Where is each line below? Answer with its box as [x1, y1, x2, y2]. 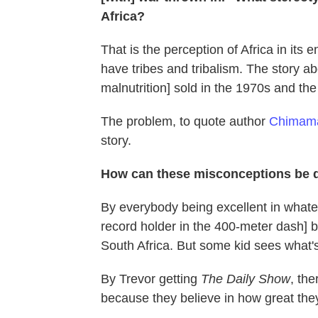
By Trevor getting [101, 272, 201, 286]
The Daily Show [201, 272, 290, 286]
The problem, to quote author [101, 114, 269, 128]
